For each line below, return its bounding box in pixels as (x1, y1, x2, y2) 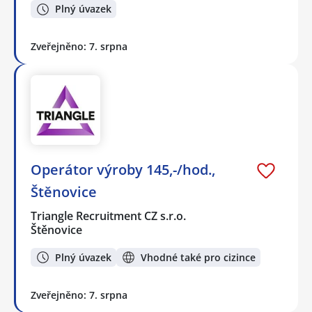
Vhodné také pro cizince (141, 250, 256, 264)
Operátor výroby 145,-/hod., (31, 160, 215, 180)
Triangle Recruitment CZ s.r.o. (31, 208, 187, 224)
